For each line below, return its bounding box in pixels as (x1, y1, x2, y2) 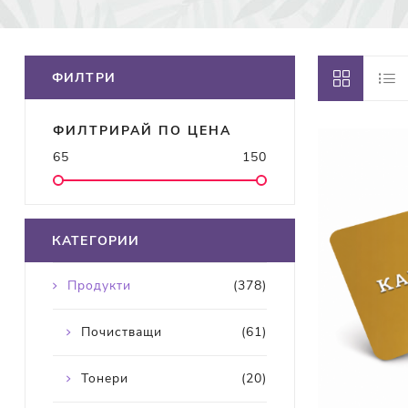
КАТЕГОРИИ (51, 232, 140, 250)
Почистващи (80, 323, 162, 342)
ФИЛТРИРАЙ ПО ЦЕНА (52, 122, 231, 140)
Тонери (80, 370, 128, 388)
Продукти (66, 277, 131, 295)
